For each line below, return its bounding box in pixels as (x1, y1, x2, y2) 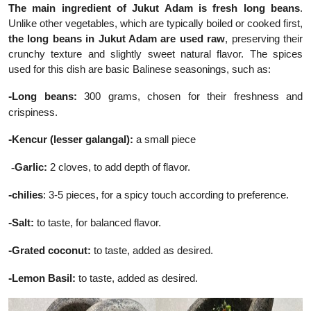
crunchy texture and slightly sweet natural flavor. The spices (8, 48, 303, 60)
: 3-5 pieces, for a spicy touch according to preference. (43, 189, 289, 201)
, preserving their (225, 33, 303, 45)
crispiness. (8, 106, 58, 119)
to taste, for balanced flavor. (34, 217, 161, 229)
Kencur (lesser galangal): (12, 133, 136, 146)
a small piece (136, 133, 196, 146)
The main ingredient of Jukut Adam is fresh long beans (8, 2, 300, 15)
